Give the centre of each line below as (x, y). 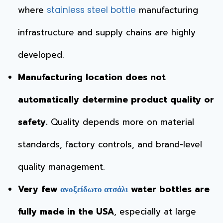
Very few (39, 189)
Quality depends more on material (121, 122)
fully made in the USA (66, 211)
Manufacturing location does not (92, 77)
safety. (33, 122)
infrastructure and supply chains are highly (107, 32)
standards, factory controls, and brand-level (110, 144)
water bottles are (168, 189)
